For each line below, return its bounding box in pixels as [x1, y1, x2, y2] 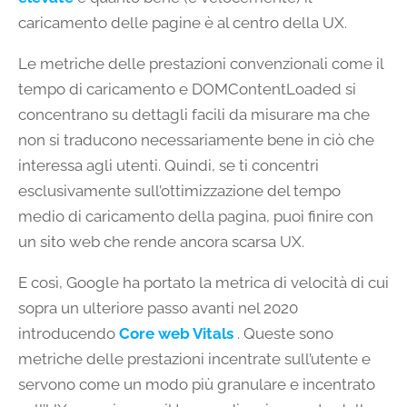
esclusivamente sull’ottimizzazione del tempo [18, 182, 341, 201]
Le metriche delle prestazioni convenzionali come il [18, 55, 383, 74]
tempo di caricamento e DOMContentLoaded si [18, 80, 356, 99]
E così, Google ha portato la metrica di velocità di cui [18, 273, 389, 293]
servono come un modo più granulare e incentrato [18, 375, 375, 394]
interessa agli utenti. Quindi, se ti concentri [18, 156, 319, 175]
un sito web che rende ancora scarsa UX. [18, 233, 304, 252]
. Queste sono [233, 324, 333, 343]
